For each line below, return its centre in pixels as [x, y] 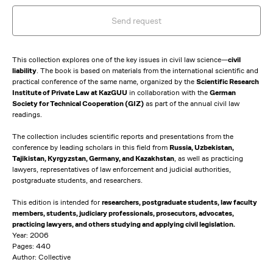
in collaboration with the [168, 92]
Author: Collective [41, 257]
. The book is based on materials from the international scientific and [147, 70]
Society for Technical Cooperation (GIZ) [78, 103]
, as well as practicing [209, 158]
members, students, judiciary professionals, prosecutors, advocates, [123, 213]
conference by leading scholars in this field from [91, 147]
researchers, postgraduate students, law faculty [179, 202]
